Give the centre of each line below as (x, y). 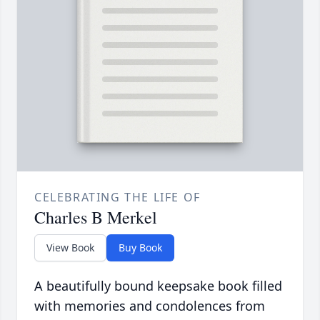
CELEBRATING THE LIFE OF (117, 197)
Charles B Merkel (96, 217)
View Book (70, 248)
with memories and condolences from (150, 306)
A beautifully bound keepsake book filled (158, 286)
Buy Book (140, 248)
